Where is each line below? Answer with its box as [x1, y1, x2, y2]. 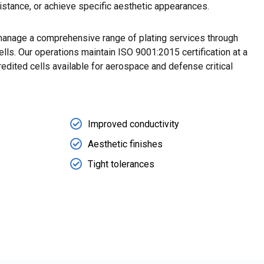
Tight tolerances [87, 158, 154, 170]
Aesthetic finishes [87, 138, 163, 150]
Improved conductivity [87, 118, 179, 130]
